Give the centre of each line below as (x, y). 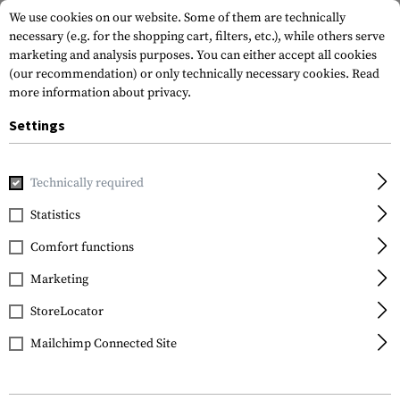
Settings (37, 125)
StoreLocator (67, 312)
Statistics (55, 215)
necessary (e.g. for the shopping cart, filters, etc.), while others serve (197, 37)
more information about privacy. (100, 93)
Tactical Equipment (135, 177)
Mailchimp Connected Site (104, 344)
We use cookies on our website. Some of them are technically (177, 18)
